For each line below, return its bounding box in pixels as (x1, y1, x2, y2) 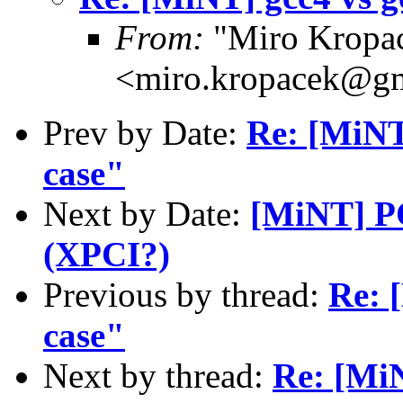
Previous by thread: (43, 274, 328, 314)
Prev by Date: (43, 112, 246, 152)
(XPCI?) (43, 234, 170, 273)
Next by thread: (43, 355, 273, 395)
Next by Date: (43, 193, 250, 233)
